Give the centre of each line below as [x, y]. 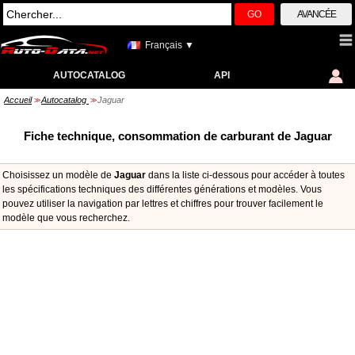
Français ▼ [170, 45]
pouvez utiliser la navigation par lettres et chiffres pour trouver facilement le [163, 204]
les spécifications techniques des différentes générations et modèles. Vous [162, 189]
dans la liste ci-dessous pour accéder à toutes [245, 175]
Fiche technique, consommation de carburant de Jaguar [177, 136]
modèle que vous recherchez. [66, 218]
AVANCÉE [316, 14]
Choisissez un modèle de [58, 175]
